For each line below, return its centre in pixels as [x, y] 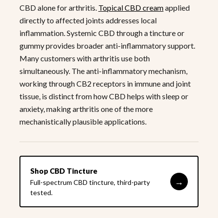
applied [177, 8]
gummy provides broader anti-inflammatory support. [107, 46]
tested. [41, 193]
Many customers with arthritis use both [85, 58]
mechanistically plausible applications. [83, 122]
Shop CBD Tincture [64, 171]
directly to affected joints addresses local [88, 20]
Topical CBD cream [131, 8]
